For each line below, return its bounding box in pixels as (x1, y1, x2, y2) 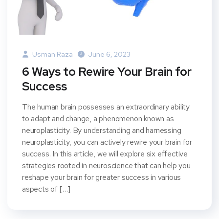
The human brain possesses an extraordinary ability (22, 102, 190, 112)
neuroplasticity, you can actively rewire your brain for (22, 137, 192, 148)
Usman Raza (31, 50, 73, 59)
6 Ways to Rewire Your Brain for (22, 64, 192, 80)
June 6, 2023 (88, 50, 131, 59)
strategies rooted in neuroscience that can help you (22, 160, 191, 171)
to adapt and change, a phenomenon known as (22, 113, 174, 124)
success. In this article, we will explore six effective (22, 149, 188, 159)
